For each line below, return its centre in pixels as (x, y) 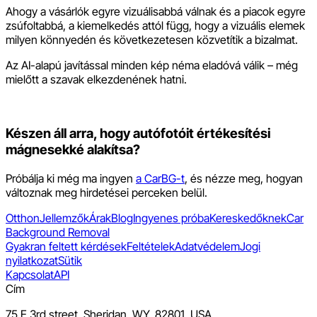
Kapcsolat (30, 274)
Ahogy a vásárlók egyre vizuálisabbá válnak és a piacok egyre (156, 12)
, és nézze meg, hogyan (244, 178)
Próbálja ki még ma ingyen (71, 178)
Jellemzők (64, 218)
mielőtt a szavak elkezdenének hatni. (96, 80)
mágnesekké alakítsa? (73, 150)
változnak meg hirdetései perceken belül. (106, 192)
